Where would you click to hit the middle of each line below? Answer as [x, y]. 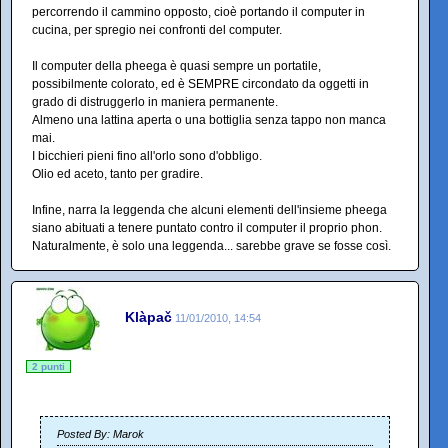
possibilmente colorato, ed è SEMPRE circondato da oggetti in [200, 84]
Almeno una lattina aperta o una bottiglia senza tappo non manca [209, 120]
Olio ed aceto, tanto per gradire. [117, 174]
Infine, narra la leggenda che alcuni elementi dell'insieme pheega [209, 210]
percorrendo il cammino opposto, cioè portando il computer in [198, 12]
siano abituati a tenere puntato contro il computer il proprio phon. [207, 228]
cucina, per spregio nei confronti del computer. [157, 30]
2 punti [48, 366]
